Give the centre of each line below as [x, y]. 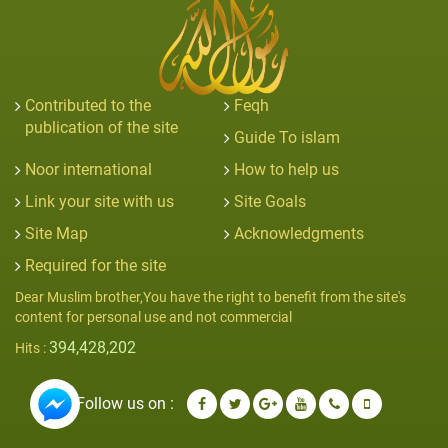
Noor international [88, 169]
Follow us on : [125, 403]
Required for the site [95, 265]
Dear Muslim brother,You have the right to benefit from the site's [210, 296]
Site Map [56, 233]
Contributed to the [88, 105]
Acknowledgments [299, 233]
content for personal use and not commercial [153, 316]
